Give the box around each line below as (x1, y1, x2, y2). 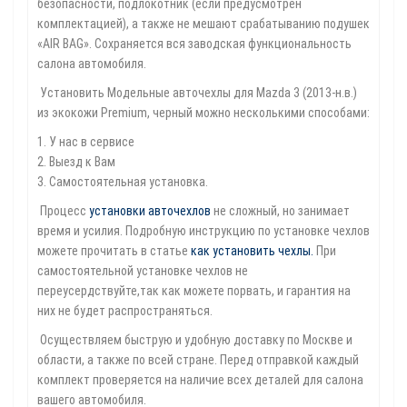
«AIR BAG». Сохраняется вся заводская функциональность (37, 36, 352, 51)
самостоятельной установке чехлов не (37, 263, 248, 278)
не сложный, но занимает (211, 203, 350, 218)
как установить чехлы (191, 243, 311, 258)
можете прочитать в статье (37, 243, 191, 258)
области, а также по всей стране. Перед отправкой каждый (37, 352, 359, 367)
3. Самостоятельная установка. (37, 174, 211, 189)
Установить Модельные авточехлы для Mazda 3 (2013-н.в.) (37, 85, 357, 100)
